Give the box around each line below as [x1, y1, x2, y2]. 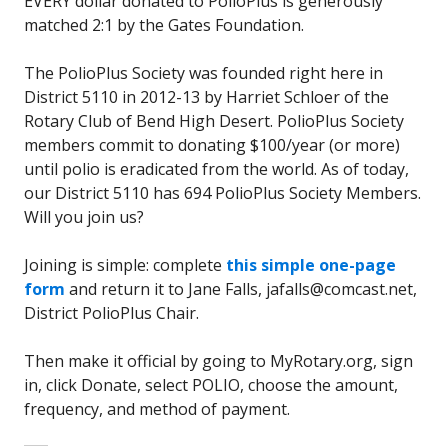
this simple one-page [226, 253, 396, 276]
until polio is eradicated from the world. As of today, [24, 157, 409, 180]
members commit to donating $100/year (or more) [24, 133, 400, 156]
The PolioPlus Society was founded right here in [24, 61, 383, 84]
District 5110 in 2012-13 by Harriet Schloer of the [24, 85, 389, 108]
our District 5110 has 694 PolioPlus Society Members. [24, 181, 421, 204]
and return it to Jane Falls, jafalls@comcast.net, [65, 277, 417, 300]
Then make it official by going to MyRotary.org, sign [24, 349, 413, 372]
